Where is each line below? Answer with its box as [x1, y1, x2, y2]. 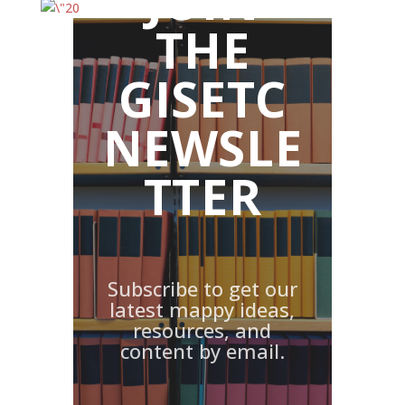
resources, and [133, 316, 272, 344]
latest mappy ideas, [109, 296, 296, 323]
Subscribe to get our [107, 275, 297, 302]
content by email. [119, 337, 285, 364]
